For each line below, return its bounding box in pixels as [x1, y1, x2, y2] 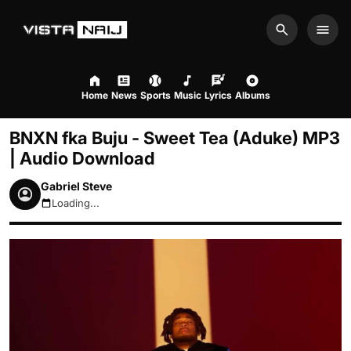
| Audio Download [9, 148, 155, 168]
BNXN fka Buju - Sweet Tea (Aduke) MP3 [9, 128, 340, 148]
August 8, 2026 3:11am [40, 203, 150, 216]
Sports [139, 89, 171, 101]
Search [280, 30, 323, 46]
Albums [234, 89, 270, 101]
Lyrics [204, 89, 232, 101]
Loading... [52, 197, 100, 209]
